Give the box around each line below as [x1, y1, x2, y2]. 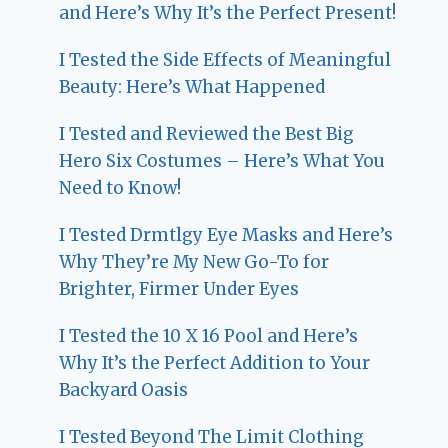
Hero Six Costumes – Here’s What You [59, 149, 386, 172]
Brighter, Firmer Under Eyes [59, 277, 300, 300]
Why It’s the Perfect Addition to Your [59, 351, 371, 374]
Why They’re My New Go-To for [59, 250, 330, 273]
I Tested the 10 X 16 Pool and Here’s [59, 324, 359, 347]
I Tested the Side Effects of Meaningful [59, 48, 392, 71]
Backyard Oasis [59, 378, 189, 401]
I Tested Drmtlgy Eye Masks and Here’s [59, 223, 394, 246]
